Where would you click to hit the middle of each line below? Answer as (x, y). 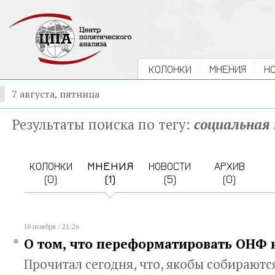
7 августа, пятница (56, 94)
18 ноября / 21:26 (51, 226)
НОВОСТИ (170, 166)
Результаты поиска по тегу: (103, 124)
